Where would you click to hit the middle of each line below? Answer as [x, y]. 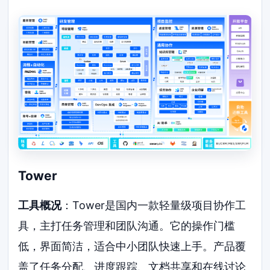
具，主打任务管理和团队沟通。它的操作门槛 [127, 225]
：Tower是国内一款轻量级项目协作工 [154, 205]
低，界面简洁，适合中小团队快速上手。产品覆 [132, 246]
